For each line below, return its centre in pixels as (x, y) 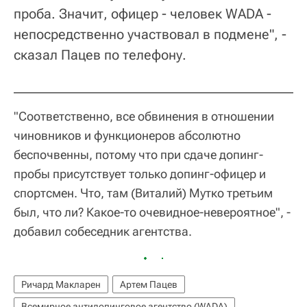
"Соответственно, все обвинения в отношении (144, 116)
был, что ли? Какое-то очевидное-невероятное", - (152, 212)
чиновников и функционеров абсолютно (127, 135)
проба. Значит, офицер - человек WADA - (143, 13)
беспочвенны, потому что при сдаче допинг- (138, 154)
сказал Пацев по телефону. (100, 54)
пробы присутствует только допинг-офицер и (140, 173)
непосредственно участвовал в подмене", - (150, 34)
